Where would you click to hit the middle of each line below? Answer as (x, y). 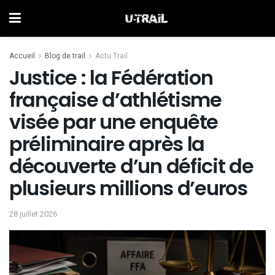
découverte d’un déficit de (131, 166)
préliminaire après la (107, 144)
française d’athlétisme (115, 100)
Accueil (22, 56)
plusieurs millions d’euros (128, 188)
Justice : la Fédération (111, 78)
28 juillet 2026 (33, 214)
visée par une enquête (114, 122)
